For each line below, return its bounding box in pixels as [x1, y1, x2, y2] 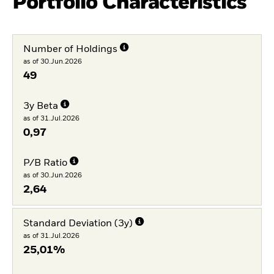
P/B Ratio [23, 158, 67, 168]
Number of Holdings [23, 45, 117, 55]
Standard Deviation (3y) [23, 218, 133, 229]
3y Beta [23, 102, 58, 112]
